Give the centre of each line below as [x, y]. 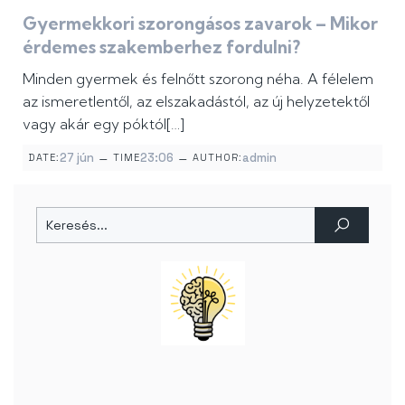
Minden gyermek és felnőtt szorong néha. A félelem [198, 78]
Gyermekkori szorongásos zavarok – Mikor [200, 23]
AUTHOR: [217, 157]
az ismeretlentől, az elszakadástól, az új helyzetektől [196, 101]
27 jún [77, 157]
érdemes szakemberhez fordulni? [161, 47]
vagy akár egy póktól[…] [104, 123]
